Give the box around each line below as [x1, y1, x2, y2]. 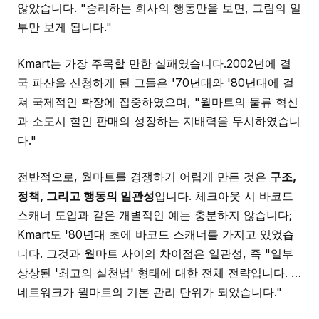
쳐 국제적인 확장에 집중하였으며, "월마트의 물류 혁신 [17, 95, 298, 109]
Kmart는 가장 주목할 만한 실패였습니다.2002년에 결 [17, 56, 291, 70]
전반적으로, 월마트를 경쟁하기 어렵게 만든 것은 [17, 169, 270, 184]
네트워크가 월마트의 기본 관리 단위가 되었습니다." [17, 285, 282, 299]
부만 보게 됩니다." [17, 20, 112, 34]
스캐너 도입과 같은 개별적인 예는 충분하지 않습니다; [17, 208, 292, 222]
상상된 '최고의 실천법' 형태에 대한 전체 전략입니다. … [17, 266, 301, 280]
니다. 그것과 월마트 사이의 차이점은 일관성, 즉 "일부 [17, 246, 293, 261]
